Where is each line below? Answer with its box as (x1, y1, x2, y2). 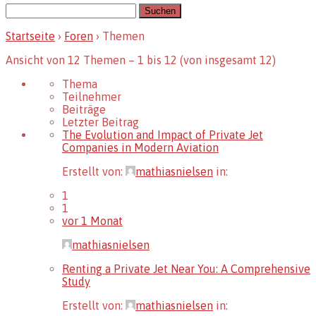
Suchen (5, 2, 42, 16)
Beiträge (62, 102, 106, 116)
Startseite (6, 29, 55, 42)
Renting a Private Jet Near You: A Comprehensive (62, 262, 310, 275)
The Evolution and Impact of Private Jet (62, 128, 263, 141)
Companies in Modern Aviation (62, 140, 219, 154)
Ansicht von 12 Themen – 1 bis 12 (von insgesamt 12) (6, 53, 276, 66)
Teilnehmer (62, 90, 121, 103)
